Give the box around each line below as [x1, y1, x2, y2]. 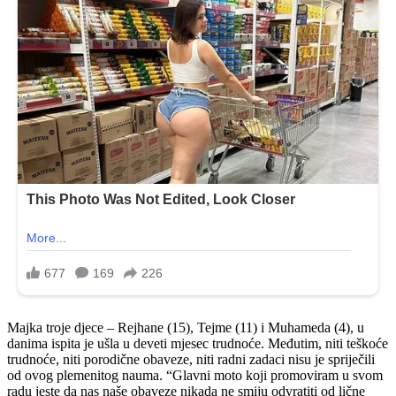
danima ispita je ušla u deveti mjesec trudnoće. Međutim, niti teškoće [7, 336, 388, 352]
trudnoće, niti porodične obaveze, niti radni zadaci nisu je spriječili [7, 352, 375, 368]
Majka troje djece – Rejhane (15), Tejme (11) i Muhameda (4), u [7, 320, 364, 336]
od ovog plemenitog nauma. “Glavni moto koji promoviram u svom [7, 368, 383, 384]
